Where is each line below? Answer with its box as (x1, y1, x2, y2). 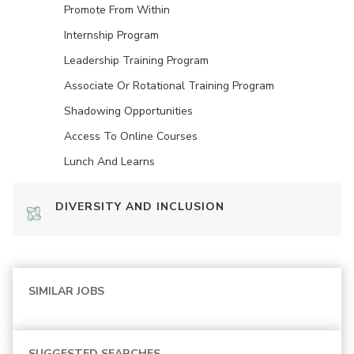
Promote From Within (64, 2, 170, 17)
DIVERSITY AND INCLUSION (55, 199, 224, 214)
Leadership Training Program (64, 53, 209, 68)
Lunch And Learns (64, 154, 155, 169)
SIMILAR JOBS (28, 284, 104, 299)
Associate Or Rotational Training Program (64, 78, 274, 93)
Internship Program (64, 28, 159, 43)
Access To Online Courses (64, 129, 198, 144)
